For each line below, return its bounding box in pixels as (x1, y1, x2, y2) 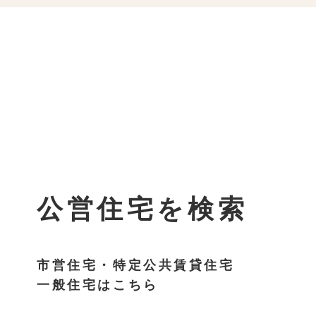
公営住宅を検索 (37, 194, 248, 224)
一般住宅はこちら (37, 277, 159, 292)
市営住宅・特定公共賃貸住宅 (37, 257, 235, 272)
